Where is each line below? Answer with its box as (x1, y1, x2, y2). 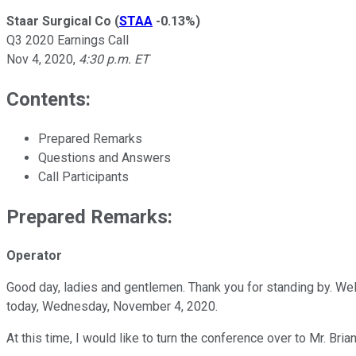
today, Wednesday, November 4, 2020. (6, 299, 218, 315)
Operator (6, 248, 62, 264)
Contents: (6, 87, 91, 110)
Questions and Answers (38, 149, 171, 165)
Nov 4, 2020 (6, 51, 73, 67)
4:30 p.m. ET (79, 51, 149, 67)
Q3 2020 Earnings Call (6, 32, 129, 48)
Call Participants (38, 168, 129, 184)
